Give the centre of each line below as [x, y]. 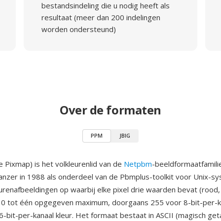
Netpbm [138, 164]
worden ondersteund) [78, 29]
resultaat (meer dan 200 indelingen [101, 17]
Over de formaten [110, 110]
